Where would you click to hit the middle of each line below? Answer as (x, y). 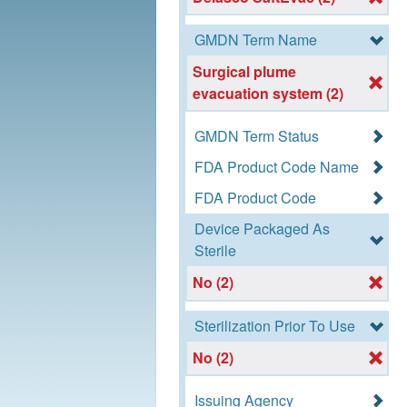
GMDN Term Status (257, 136)
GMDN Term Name (256, 40)
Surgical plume (245, 72)
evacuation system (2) (268, 94)
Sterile (215, 251)
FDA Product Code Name (277, 167)
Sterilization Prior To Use (275, 325)
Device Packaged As (262, 229)
